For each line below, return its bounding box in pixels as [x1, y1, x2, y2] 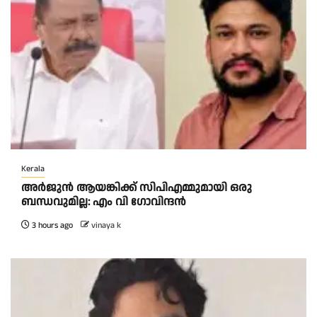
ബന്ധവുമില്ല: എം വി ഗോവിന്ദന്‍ [21, 194, 186, 211]
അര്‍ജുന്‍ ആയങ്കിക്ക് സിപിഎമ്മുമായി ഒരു [21, 180, 252, 197]
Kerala [21, 163, 45, 175]
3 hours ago [30, 219, 73, 232]
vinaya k [91, 219, 121, 232]
